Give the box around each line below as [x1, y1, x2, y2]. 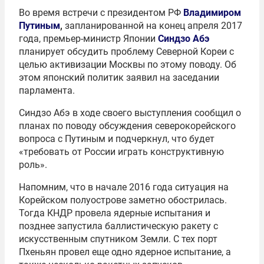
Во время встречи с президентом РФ [19, 6, 183, 18]
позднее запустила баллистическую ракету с [19, 220, 218, 232]
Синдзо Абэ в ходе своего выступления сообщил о [19, 107, 241, 118]
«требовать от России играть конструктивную [19, 146, 224, 157]
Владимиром [183, 6, 241, 18]
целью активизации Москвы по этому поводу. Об [19, 58, 236, 70]
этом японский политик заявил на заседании [19, 71, 219, 83]
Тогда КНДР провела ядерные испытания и [19, 207, 210, 219]
